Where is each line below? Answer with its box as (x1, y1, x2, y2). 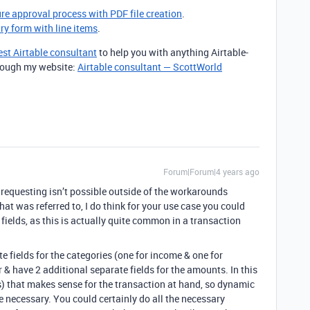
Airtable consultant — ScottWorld (77, 60, 222, 73)
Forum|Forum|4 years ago (163, 166, 259, 177)
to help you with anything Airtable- (97, 46, 248, 59)
